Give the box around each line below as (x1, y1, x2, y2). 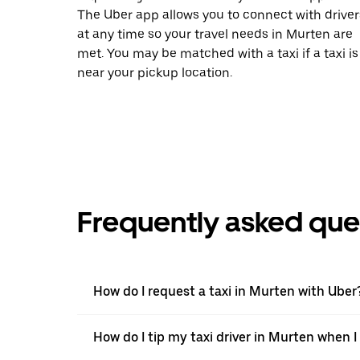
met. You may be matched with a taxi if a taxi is (77, 45, 358, 61)
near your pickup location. (77, 64, 232, 80)
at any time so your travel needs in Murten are (77, 26, 353, 42)
